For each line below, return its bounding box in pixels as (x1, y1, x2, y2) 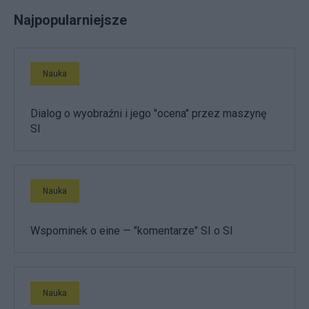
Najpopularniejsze (14, 12, 127, 29)
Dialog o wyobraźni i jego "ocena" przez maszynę (30, 107, 266, 121)
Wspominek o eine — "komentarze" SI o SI (30, 224, 233, 238)
